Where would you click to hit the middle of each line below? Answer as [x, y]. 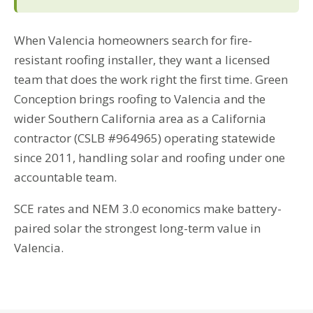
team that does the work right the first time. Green [151, 79]
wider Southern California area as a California [140, 118]
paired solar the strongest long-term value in [137, 228]
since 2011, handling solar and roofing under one [150, 157]
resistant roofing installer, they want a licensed [142, 59]
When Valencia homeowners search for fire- [133, 40]
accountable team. [65, 177]
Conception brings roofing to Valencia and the [140, 99]
